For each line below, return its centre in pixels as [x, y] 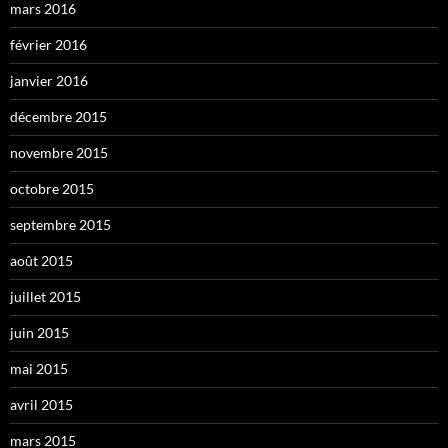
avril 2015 [41, 404]
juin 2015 [39, 332]
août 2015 [41, 260]
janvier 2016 [49, 80]
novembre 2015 [59, 152]
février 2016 [48, 44]
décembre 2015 [58, 116]
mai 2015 [39, 368]
